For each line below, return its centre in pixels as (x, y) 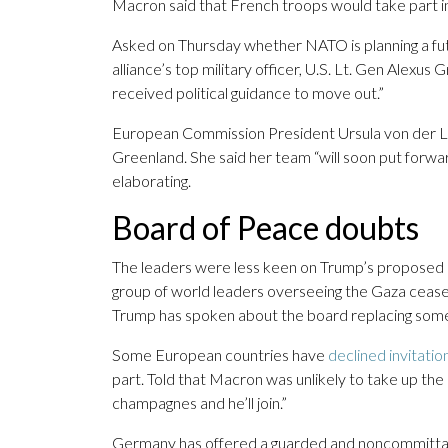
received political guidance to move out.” (248, 93)
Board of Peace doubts (265, 228)
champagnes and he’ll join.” (199, 403)
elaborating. (151, 181)
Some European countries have (220, 355)
